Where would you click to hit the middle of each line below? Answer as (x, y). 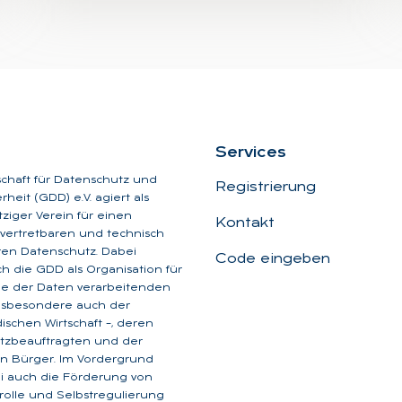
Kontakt (245, 223)
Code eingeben (273, 259)
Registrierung (266, 187)
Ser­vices (251, 153)
